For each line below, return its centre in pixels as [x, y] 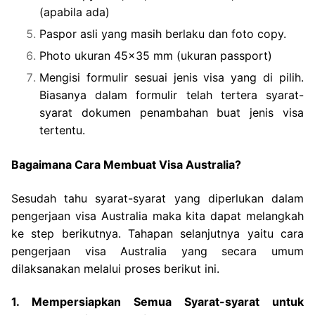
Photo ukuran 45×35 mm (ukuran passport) [156, 55]
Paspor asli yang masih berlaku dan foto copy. [163, 33]
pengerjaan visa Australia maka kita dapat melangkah [157, 216]
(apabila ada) [75, 12]
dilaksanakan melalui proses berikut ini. [115, 268]
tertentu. [62, 130]
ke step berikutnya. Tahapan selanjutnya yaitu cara [157, 233]
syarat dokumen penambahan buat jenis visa [172, 112]
